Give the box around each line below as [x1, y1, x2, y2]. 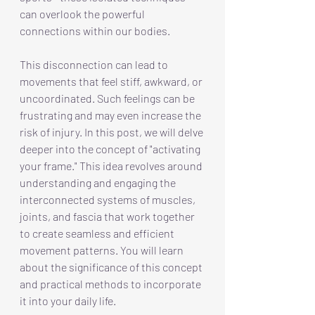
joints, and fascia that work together [20, 210, 197, 223]
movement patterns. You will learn [20, 243, 186, 257]
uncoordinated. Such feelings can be [20, 91, 197, 105]
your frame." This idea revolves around [20, 159, 205, 172]
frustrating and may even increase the [20, 108, 203, 122]
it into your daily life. [20, 294, 116, 307]
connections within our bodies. [20, 24, 170, 37]
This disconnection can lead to [20, 58, 170, 71]
